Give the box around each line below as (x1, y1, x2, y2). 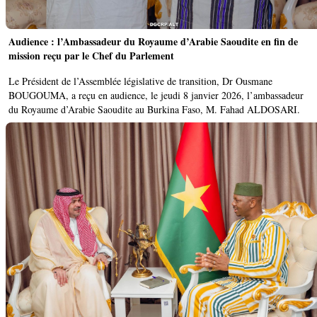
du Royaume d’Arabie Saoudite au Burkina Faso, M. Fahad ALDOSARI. (8, 102, 300, 116)
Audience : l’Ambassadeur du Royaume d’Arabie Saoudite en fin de (8, 33, 298, 49)
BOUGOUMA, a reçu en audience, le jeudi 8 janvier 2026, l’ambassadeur (8, 88, 304, 102)
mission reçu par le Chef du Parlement (8, 47, 174, 63)
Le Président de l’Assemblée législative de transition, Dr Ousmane (8, 74, 272, 88)
